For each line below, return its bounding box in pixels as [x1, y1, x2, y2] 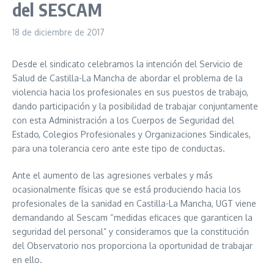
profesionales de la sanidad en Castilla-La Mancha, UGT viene [12, 198, 256, 209]
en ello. [12, 254, 42, 265]
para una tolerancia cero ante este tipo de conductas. [12, 143, 225, 154]
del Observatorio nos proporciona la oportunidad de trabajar [12, 240, 253, 251]
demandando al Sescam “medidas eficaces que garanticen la [12, 212, 253, 223]
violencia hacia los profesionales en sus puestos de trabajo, [12, 87, 248, 97]
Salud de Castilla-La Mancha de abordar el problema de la [12, 73, 243, 83]
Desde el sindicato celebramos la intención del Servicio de [12, 59, 243, 69]
